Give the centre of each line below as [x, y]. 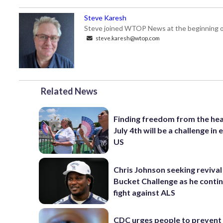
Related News [69, 91]
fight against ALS [145, 192]
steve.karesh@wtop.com [127, 38]
